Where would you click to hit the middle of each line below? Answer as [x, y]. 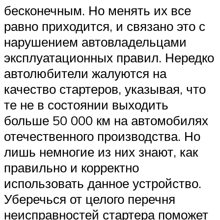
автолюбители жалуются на [85, 73]
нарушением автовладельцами [95, 41]
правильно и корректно [71, 167]
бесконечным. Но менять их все [97, 10]
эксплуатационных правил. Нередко [109, 57]
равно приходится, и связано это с [105, 26]
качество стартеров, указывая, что [105, 89]
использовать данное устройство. [103, 183]
